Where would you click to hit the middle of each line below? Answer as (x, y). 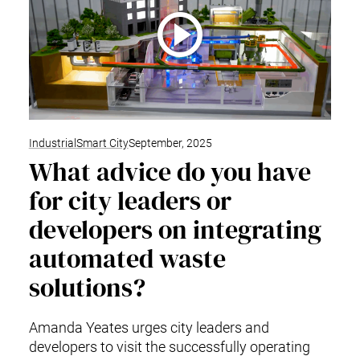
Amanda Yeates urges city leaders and (149, 327)
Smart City (102, 143)
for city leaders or (130, 200)
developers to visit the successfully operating (169, 346)
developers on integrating (175, 229)
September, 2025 (170, 143)
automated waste (127, 258)
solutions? (87, 287)
